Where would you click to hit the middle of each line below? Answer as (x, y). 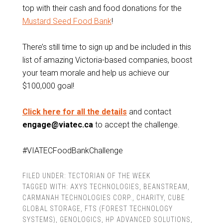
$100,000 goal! (48, 86)
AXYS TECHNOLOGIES (105, 187)
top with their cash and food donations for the (102, 8)
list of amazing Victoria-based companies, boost (107, 60)
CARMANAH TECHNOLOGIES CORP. (77, 198)
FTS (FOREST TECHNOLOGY (128, 209)
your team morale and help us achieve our (96, 73)
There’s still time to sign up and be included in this (107, 47)
